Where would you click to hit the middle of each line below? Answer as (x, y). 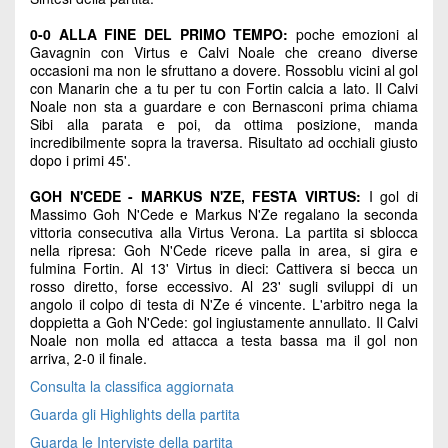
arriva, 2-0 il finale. (88, 358)
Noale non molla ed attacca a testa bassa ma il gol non (224, 340)
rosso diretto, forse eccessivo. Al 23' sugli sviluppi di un (224, 286)
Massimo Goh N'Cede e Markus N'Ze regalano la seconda (224, 214)
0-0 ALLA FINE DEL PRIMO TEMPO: (159, 34)
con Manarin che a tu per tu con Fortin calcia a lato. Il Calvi (224, 88)
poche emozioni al (353, 34)
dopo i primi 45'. (80, 160)
